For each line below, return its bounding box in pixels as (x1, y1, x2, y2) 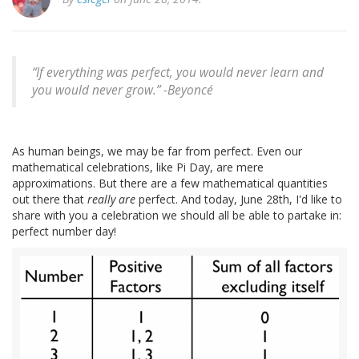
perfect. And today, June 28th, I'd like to (135, 192, 342, 208)
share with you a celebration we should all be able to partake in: (12, 208, 341, 224)
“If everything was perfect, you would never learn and (32, 64, 324, 82)
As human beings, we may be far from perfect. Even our (12, 143, 302, 159)
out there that (12, 192, 87, 208)
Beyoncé (167, 82, 213, 99)
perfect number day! (12, 224, 116, 240)
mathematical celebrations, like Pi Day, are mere (12, 159, 264, 175)
